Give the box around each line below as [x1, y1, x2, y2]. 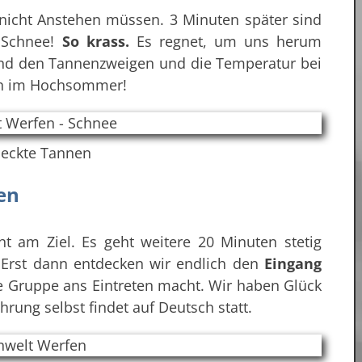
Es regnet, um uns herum [128, 32, 322, 52]
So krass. [61, 32, 129, 52]
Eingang [258, 253, 322, 273]
